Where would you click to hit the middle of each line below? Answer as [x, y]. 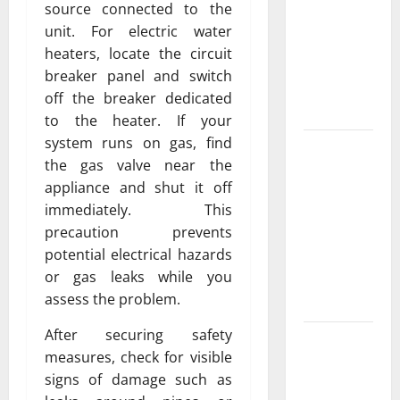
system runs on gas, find [138, 142]
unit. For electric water [138, 31]
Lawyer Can [336, 384]
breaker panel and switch [138, 75]
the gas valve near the [138, 165]
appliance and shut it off [138, 187]
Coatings [329, 304]
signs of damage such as [138, 379]
